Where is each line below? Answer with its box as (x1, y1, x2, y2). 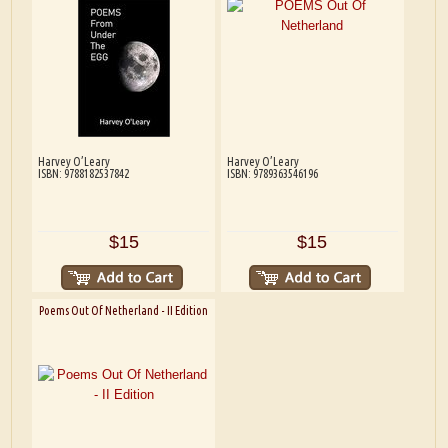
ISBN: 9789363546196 (226, 166, 318, 180)
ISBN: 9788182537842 (37, 166, 129, 180)
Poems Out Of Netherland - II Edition (39, 303, 209, 317)
